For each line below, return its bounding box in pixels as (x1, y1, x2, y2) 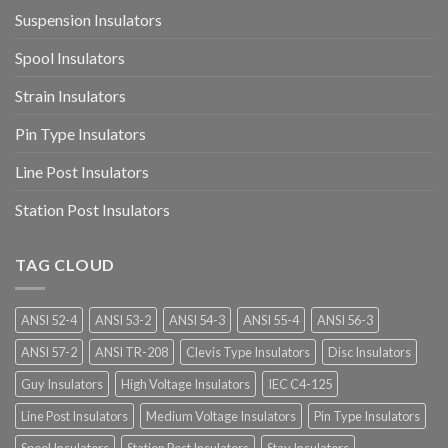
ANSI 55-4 (243, 312, 299, 329)
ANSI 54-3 (169, 312, 225, 329)
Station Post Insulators (15, 199, 170, 219)
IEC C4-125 (268, 376, 332, 393)
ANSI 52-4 (21, 312, 77, 329)
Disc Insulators (328, 344, 411, 361)
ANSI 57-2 (21, 344, 77, 361)
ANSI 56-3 (317, 312, 373, 329)
